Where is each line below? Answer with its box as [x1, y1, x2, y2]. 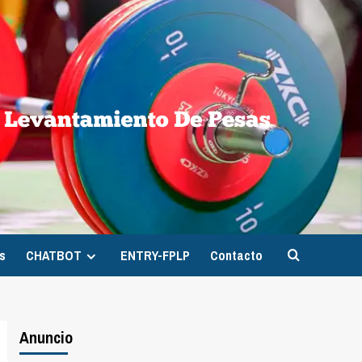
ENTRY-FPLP [120, 246, 190, 264]
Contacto [210, 246, 263, 264]
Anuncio [19, 326, 73, 348]
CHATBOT [26, 246, 82, 264]
